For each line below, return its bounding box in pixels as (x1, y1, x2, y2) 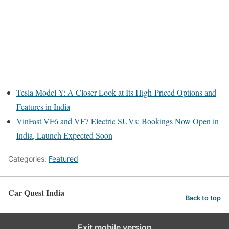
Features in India (16, 101, 70, 112)
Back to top (186, 194, 221, 202)
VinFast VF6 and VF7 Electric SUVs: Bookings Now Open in (16, 116, 219, 127)
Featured (49, 154, 78, 164)
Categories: (8, 154, 49, 164)
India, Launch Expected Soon (16, 130, 112, 141)
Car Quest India (8, 187, 64, 199)
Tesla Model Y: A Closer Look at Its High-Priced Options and (16, 87, 216, 98)
